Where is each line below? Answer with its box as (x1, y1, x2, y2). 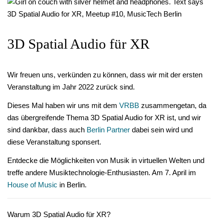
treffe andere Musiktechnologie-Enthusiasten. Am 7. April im (7, 169, 196, 177)
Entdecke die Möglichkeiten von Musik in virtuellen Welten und (7, 157, 204, 165)
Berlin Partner (87, 126, 130, 134)
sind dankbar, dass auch (7, 126, 87, 134)
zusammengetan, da (139, 102, 206, 110)
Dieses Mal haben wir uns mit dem (7, 102, 119, 110)
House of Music (7, 181, 57, 189)
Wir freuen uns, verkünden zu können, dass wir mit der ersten (7, 71, 202, 79)
